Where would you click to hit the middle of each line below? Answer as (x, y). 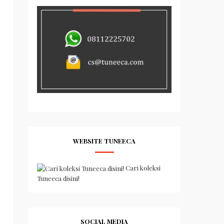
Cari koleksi (142, 167)
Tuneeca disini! (58, 178)
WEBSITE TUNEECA (104, 140)
